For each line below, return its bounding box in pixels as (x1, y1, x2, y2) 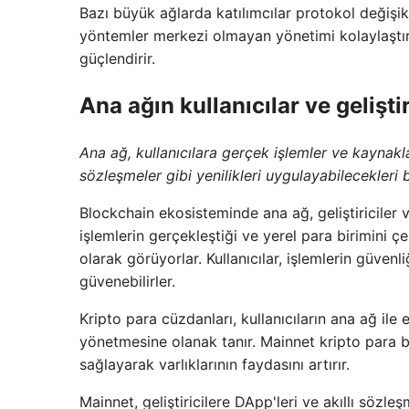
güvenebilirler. (79, 272, 175, 291)
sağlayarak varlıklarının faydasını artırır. (79, 355, 350, 374)
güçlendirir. (79, 49, 155, 68)
